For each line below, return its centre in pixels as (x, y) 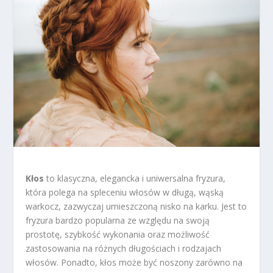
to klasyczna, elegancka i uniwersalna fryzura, (135, 178)
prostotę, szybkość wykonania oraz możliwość (118, 234)
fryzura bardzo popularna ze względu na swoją (118, 220)
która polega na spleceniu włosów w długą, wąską (125, 192)
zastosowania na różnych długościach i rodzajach (124, 248)
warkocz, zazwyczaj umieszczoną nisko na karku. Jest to (136, 206)
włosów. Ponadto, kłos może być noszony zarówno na (134, 262)
